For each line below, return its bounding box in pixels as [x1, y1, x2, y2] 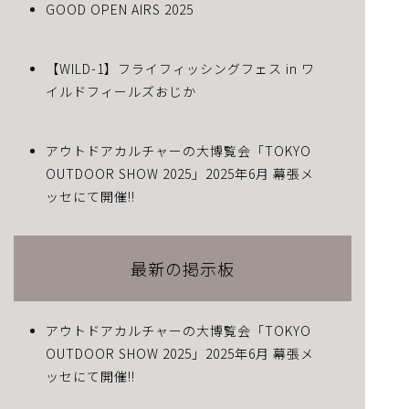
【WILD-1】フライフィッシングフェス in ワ [46, 59, 315, 78]
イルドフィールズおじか [46, 82, 196, 100]
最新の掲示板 [131, 257, 235, 280]
